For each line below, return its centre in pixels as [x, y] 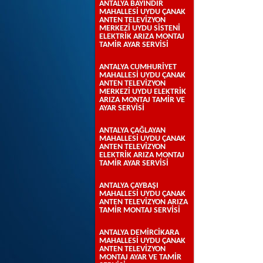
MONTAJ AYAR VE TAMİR [140, 257]
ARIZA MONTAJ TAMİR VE [142, 100]
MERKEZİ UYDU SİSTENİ [140, 28]
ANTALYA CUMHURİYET [138, 67]
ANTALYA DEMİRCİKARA [139, 233]
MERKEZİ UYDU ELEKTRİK [143, 92]
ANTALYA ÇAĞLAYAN [132, 131]
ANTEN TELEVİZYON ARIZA [144, 202]
